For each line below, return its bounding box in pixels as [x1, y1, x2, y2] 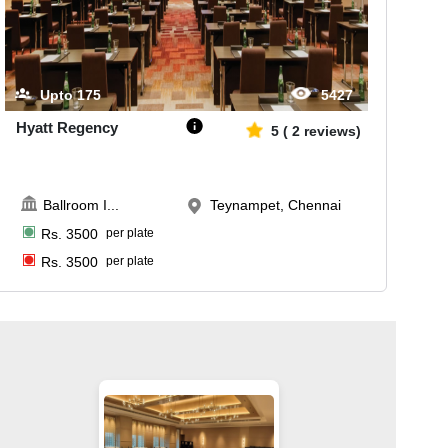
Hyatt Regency [16, 118, 119, 136]
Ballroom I [43, 197, 108, 214]
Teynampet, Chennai [210, 197, 342, 214]
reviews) [304, 122, 362, 139]
